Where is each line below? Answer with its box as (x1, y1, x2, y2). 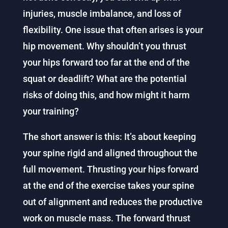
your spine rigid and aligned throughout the (22, 148, 197, 158)
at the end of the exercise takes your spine (22, 180, 194, 191)
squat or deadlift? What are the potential (22, 73, 187, 84)
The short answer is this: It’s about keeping (22, 131, 196, 142)
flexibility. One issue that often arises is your (22, 24, 203, 35)
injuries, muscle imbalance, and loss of (22, 8, 181, 19)
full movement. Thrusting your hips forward (22, 164, 198, 175)
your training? (22, 106, 79, 117)
